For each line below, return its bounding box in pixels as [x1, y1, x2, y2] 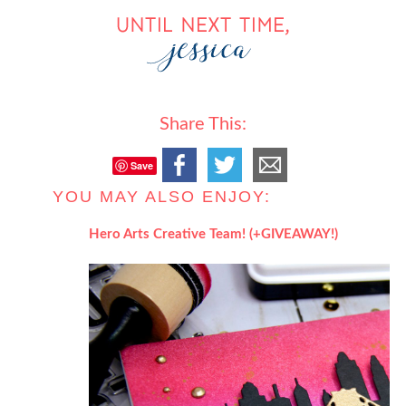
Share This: [159, 115, 246, 133]
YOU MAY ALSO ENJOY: [53, 188, 272, 206]
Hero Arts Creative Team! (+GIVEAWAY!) [89, 227, 339, 241]
